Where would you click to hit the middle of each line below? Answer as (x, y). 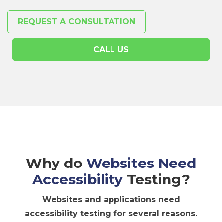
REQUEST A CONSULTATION (77, 21)
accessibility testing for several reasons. (111, 213)
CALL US (111, 49)
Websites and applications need (111, 199)
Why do (56, 163)
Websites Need (141, 163)
